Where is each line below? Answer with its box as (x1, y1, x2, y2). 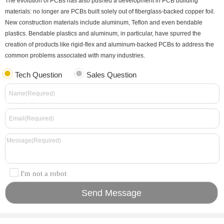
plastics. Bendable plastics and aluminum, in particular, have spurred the (5, 30, 201, 37)
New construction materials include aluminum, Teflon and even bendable (5, 19, 202, 26)
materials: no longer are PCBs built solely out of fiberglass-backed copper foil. (5, 8, 215, 15)
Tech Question (15, 70, 62, 79)
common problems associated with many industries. (5, 52, 145, 59)
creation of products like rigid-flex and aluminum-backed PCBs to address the (5, 41, 214, 48)
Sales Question (86, 70, 136, 79)
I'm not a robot (20, 169, 66, 178)
